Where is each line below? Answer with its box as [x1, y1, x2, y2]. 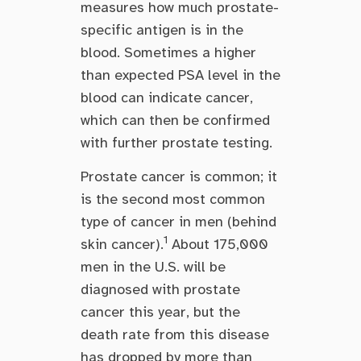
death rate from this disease [81, 325, 269, 343]
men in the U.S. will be [81, 257, 226, 276]
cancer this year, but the [81, 302, 240, 321]
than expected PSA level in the [81, 65, 280, 84]
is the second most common [81, 189, 265, 208]
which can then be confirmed [81, 110, 270, 129]
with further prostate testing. [81, 133, 272, 151]
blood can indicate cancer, [81, 88, 253, 106]
